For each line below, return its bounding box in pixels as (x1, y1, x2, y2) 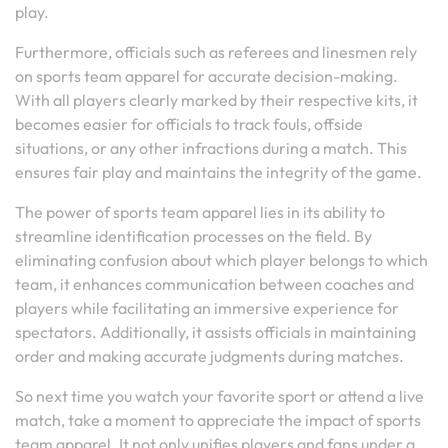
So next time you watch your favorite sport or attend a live (15, 386, 424, 406)
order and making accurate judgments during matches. (15, 346, 404, 366)
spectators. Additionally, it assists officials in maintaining (15, 322, 416, 342)
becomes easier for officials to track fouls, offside (15, 114, 363, 134)
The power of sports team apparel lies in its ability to (15, 202, 385, 222)
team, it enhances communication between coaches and (15, 274, 414, 294)
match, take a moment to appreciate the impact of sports (15, 410, 421, 430)
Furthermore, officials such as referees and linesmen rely (15, 42, 417, 62)
